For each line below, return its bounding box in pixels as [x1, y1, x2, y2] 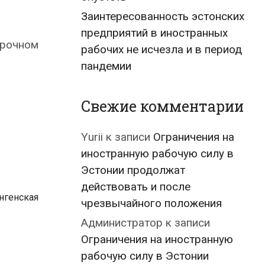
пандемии [81, 59, 131, 73]
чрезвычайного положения [81, 196, 222, 210]
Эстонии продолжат [81, 163, 185, 177]
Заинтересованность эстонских [81, 9, 244, 23]
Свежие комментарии [81, 96, 244, 116]
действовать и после [81, 180, 190, 193]
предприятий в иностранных [81, 26, 228, 40]
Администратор [81, 216, 163, 230]
